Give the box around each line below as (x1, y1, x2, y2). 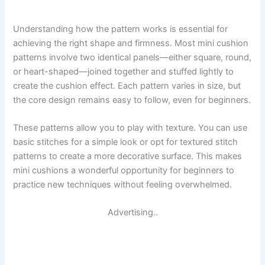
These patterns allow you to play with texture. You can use (13, 122, 248, 134)
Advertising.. (107, 207, 158, 218)
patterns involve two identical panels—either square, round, (13, 51, 252, 63)
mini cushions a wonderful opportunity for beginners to (13, 165, 235, 176)
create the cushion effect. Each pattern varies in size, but (13, 80, 241, 91)
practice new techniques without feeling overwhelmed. (13, 179, 232, 190)
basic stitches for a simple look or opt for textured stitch (13, 137, 238, 148)
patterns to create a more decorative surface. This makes (13, 151, 243, 162)
